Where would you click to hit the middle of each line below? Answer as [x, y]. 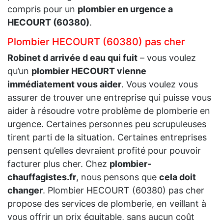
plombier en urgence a [125, 9]
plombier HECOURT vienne [89, 71]
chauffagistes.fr [42, 177]
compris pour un [42, 9]
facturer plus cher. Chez [58, 164]
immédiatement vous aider [64, 84]
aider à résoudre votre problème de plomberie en [109, 110]
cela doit [178, 177]
